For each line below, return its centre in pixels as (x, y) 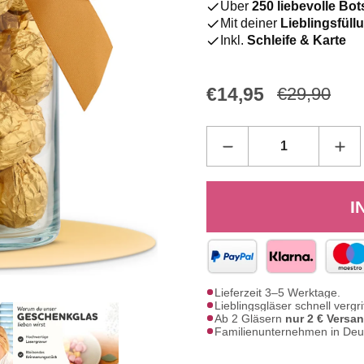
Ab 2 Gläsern (250, 318)
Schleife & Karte (295, 40)
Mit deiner (250, 23)
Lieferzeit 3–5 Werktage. (279, 292)
